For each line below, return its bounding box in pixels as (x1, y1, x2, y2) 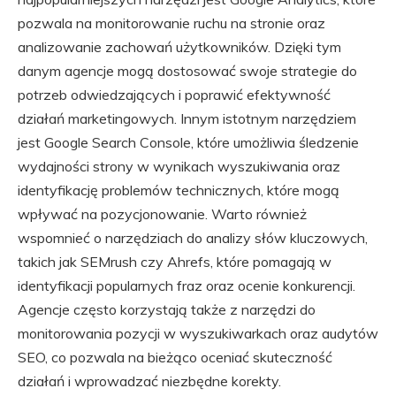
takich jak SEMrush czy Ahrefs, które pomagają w (18, 253, 331, 270)
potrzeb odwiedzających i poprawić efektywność (18, 86, 331, 103)
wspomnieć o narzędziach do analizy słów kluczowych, (18, 229, 368, 247)
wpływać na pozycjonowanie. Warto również (18, 205, 307, 223)
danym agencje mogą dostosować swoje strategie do (18, 62, 357, 80)
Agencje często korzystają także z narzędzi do (18, 301, 316, 318)
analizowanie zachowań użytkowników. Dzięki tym (18, 38, 341, 56)
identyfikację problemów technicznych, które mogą (18, 181, 339, 199)
